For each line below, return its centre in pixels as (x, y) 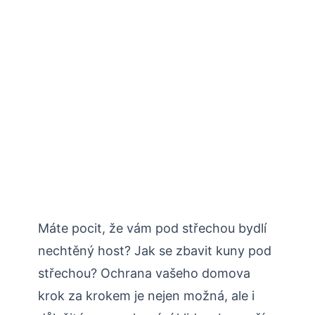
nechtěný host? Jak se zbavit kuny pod (155, 250)
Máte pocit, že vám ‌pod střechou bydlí (152, 228)
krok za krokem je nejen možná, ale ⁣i (146, 295)
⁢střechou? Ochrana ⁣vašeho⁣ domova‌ (144, 273)
